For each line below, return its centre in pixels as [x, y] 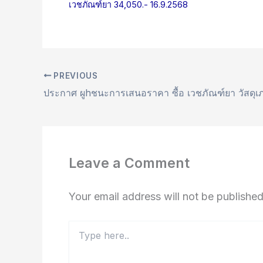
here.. [79, 237]
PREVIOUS [75, 75]
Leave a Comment [129, 163]
